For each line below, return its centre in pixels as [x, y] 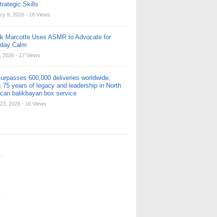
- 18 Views [38, 15]
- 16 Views [34, 104]
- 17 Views [28, 55]
